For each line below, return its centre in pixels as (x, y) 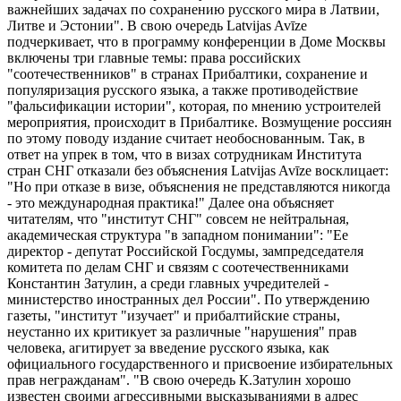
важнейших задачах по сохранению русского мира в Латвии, (193, 10)
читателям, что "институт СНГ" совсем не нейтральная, (178, 219)
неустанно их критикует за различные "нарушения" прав (182, 332)
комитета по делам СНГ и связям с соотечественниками (178, 268)
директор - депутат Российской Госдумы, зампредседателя (185, 252)
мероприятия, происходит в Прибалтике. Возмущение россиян (200, 123)
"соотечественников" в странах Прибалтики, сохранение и (188, 74)
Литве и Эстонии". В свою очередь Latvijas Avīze (157, 26)
